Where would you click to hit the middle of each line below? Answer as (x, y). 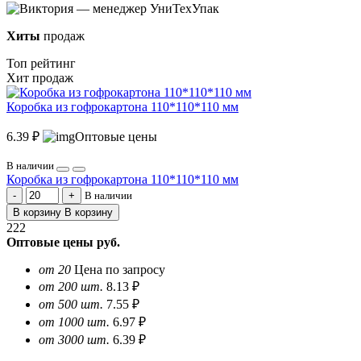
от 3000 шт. (74, 339)
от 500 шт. (71, 304)
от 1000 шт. (74, 322)
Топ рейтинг (41, 63)
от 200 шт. (71, 286)
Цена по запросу (120, 269)
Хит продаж (40, 77)
